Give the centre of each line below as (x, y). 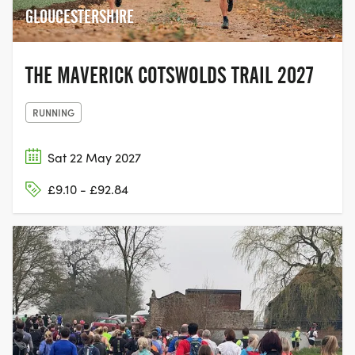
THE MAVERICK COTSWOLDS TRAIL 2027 (170, 75)
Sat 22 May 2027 (94, 157)
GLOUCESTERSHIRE (80, 16)
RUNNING (53, 112)
